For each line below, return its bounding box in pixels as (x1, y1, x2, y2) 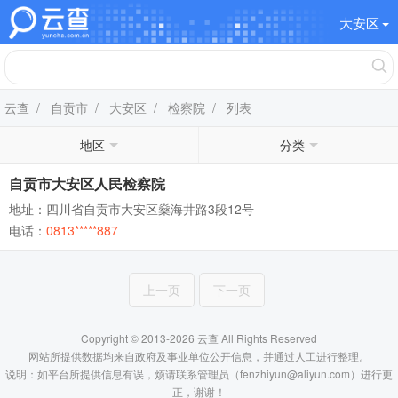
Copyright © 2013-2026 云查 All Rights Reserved (81, 330, 317, 346)
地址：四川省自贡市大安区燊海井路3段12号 (9, 200, 254, 218)
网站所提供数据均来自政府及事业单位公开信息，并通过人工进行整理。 (28, 348, 370, 363)
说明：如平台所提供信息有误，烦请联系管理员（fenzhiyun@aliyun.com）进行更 (5, 366, 393, 381)
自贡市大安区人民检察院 (9, 173, 165, 194)
